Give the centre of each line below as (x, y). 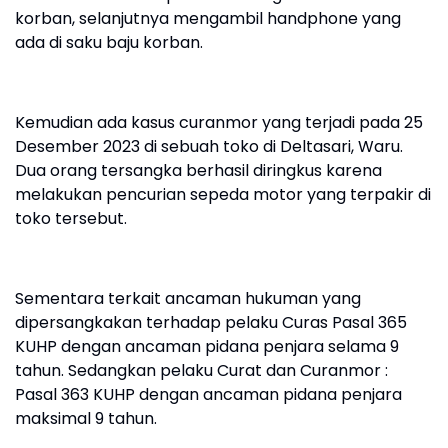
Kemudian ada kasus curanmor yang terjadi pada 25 (219, 122)
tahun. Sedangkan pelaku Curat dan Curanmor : (201, 370)
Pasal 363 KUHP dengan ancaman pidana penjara (208, 394)
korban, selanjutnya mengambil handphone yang (208, 18)
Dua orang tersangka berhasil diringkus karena (198, 170)
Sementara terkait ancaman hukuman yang (188, 298)
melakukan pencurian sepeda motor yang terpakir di (223, 194)
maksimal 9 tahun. (86, 418)
